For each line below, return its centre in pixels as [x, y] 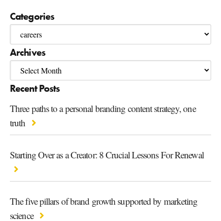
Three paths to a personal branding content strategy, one [103, 108]
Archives [28, 52]
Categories [32, 16]
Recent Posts [35, 88]
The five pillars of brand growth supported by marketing [104, 201]
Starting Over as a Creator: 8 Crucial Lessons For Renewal [107, 154]
